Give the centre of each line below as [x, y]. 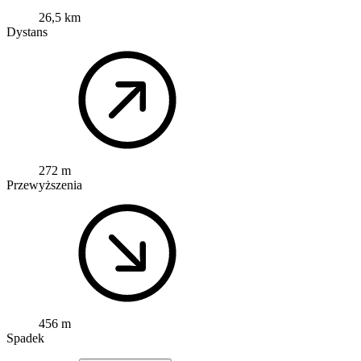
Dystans [27, 32]
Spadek [25, 338]
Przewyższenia [44, 185]
